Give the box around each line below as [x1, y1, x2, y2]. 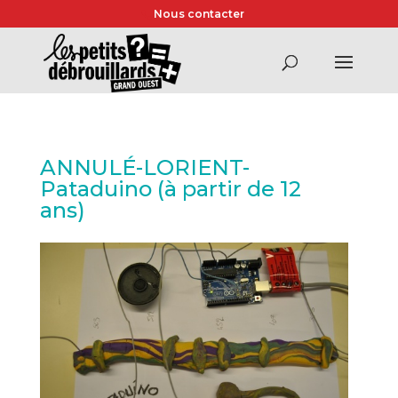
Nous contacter [154, 7, 245, 20]
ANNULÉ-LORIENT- [39, 155, 250, 180]
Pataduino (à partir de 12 [39, 176, 301, 202]
